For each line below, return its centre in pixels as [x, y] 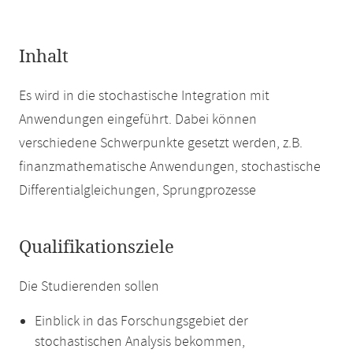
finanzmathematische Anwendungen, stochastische [170, 167]
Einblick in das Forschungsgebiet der [141, 321]
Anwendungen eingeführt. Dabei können [138, 120]
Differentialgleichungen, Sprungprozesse [137, 191]
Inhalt [44, 57]
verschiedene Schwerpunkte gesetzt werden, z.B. [161, 143]
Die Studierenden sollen [89, 287]
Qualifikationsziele [97, 247]
